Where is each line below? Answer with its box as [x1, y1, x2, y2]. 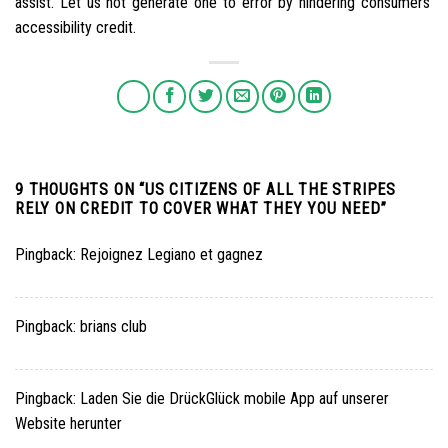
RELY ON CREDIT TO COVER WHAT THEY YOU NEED [15, 199, 381, 219]
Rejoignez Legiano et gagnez [80, 245, 263, 265]
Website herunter [15, 414, 122, 434]
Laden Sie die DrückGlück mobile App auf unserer [80, 389, 389, 409]
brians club [80, 317, 147, 337]
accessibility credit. [15, 18, 136, 38]
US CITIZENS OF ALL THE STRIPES [145, 180, 397, 200]
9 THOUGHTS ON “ [15, 180, 146, 200]
